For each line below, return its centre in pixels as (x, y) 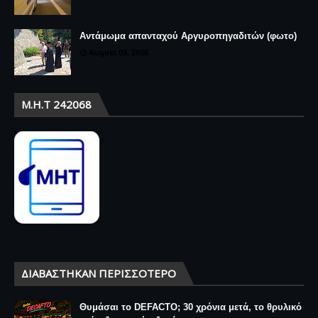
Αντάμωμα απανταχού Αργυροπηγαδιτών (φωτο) (188, 35)
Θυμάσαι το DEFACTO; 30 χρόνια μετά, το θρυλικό (191, 307)
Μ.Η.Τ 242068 (56, 104)
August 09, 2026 (119, 52)
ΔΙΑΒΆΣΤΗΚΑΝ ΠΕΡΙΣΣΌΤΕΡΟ (99, 273)
